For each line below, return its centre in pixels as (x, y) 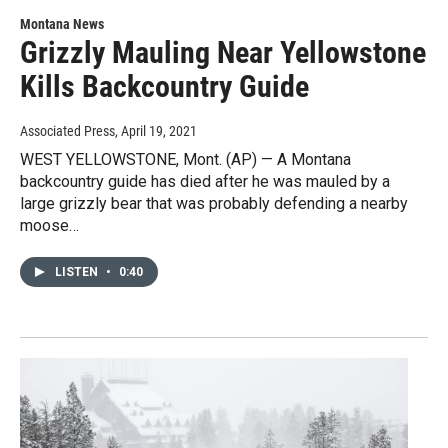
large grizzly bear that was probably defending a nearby (214, 204)
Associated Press (67, 131)
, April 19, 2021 (156, 131)
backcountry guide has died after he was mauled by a (205, 182)
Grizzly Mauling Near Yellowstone (223, 53)
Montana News (62, 24)
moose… (49, 226)
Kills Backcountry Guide (164, 87)
